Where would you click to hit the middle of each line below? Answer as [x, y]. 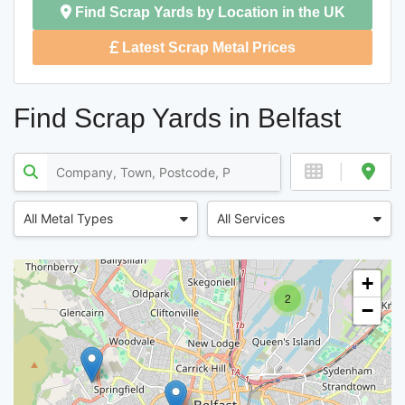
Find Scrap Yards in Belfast [177, 118]
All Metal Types [68, 218]
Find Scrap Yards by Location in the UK [208, 12]
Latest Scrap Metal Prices [207, 47]
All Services [251, 218]
